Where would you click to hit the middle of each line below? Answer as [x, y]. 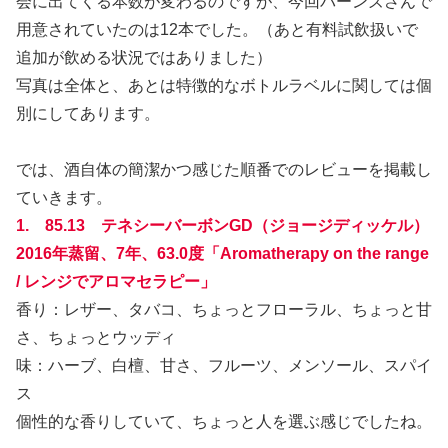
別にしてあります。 [88, 113]
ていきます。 [64, 197]
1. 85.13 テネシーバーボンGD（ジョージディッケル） [222, 225]
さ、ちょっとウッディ [96, 337]
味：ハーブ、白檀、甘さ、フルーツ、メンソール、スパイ [224, 365]
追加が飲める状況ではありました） [144, 57]
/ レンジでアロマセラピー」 [116, 281]
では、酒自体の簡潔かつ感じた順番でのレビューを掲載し [224, 169]
